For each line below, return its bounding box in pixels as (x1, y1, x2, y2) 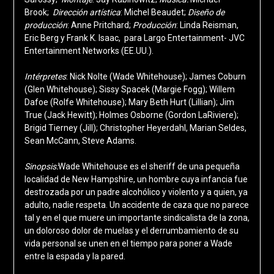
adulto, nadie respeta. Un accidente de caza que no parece (24, 199, 249, 210)
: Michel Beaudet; (120, 7, 188, 17)
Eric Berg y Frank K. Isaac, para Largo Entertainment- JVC (24, 32, 245, 43)
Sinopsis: (24, 161, 58, 171)
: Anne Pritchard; (67, 20, 133, 30)
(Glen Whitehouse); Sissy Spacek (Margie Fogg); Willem (24, 84, 235, 94)
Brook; (24, 7, 53, 17)
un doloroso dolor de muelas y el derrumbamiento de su (24, 225, 239, 235)
